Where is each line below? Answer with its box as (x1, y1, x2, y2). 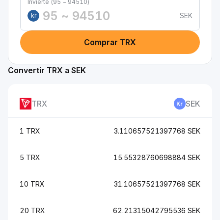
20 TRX (20, 206, 45, 215)
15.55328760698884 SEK (113, 153, 200, 162)
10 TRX (20, 180, 45, 188)
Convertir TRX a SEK (8, 65, 86, 75)
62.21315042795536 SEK (113, 206, 200, 215)
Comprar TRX (84, 37, 136, 47)
